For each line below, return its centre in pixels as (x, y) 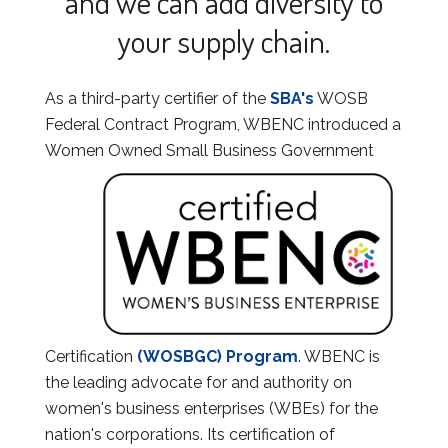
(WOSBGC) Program (215, 356)
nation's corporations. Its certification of (190, 434)
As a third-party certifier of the (157, 98)
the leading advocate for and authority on (198, 382)
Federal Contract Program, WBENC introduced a (223, 124)
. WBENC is (339, 356)
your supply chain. (224, 40)
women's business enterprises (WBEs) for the (211, 408)
